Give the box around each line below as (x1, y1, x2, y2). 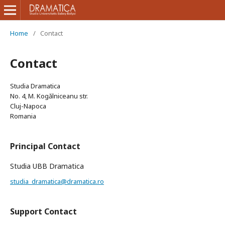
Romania (10, 111, 36, 121)
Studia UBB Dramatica (10, 161, 84, 171)
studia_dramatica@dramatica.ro (10, 177, 104, 186)
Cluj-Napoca (10, 101, 46, 110)
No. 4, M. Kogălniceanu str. (10, 91, 88, 100)
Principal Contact (10, 141, 80, 152)
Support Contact (10, 206, 77, 217)
